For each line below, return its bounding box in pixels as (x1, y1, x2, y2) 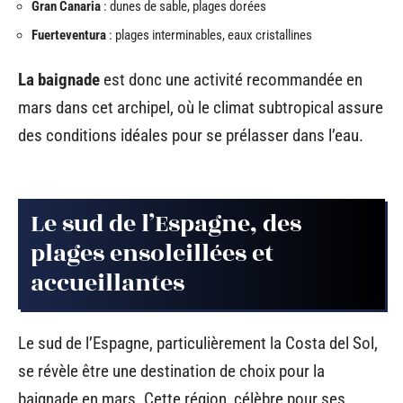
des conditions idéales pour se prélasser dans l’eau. (18, 125, 363, 146)
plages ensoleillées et (31, 235, 273, 272)
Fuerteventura (31, 26, 106, 43)
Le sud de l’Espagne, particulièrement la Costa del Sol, (18, 333, 378, 354)
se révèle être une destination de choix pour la (18, 361, 325, 381)
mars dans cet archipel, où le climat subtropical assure (18, 97, 383, 118)
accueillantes (31, 264, 184, 301)
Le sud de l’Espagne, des (31, 205, 301, 242)
